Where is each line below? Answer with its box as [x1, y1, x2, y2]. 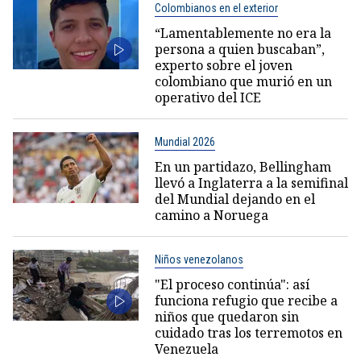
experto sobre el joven [154, 56, 293, 74]
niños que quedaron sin [154, 307, 299, 326]
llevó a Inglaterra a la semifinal [154, 173, 348, 192]
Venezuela [154, 339, 218, 358]
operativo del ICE [154, 88, 261, 106]
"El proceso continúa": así [154, 275, 309, 293]
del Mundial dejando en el [154, 189, 315, 208]
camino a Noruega [154, 205, 268, 224]
